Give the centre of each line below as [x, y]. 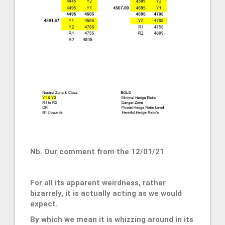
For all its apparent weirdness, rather [98, 183]
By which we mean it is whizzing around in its [112, 219]
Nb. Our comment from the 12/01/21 [97, 151]
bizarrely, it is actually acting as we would [106, 193]
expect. [44, 204]
